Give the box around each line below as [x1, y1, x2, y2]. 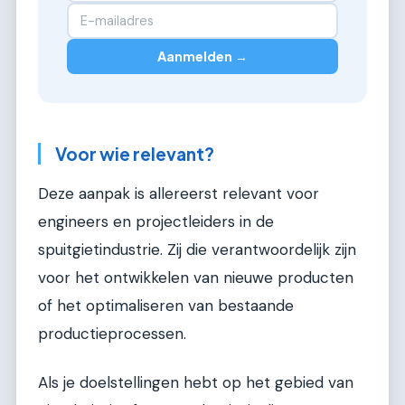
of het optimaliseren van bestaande [38, 296, 294, 316]
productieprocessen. [38, 324, 186, 344]
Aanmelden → [157, 48, 248, 65]
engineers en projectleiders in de [38, 212, 274, 232]
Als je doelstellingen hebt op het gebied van [38, 372, 353, 392]
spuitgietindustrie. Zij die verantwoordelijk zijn [38, 240, 356, 260]
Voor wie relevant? [55, 142, 214, 165]
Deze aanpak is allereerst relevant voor [38, 184, 319, 204]
